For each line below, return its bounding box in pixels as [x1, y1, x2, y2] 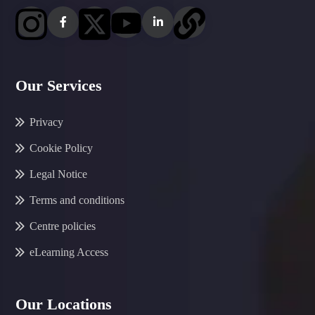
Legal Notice [30, 168, 87, 181]
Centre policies [30, 220, 96, 233]
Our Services [15, 77, 102, 95]
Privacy [30, 116, 63, 129]
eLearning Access [30, 246, 108, 259]
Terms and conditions [30, 194, 124, 207]
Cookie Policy [30, 142, 93, 155]
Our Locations [15, 295, 112, 313]
